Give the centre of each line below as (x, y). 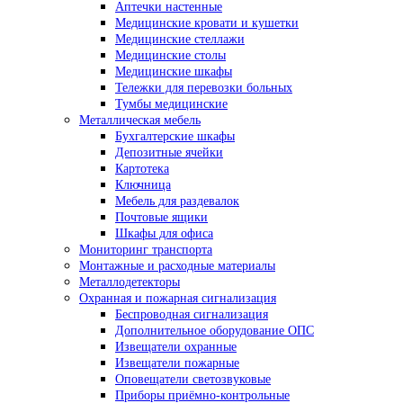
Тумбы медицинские (171, 104)
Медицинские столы (170, 55)
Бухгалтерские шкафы (175, 136)
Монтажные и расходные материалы (177, 266)
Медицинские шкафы (174, 72)
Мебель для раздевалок (177, 201)
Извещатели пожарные (177, 363)
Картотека (142, 169)
